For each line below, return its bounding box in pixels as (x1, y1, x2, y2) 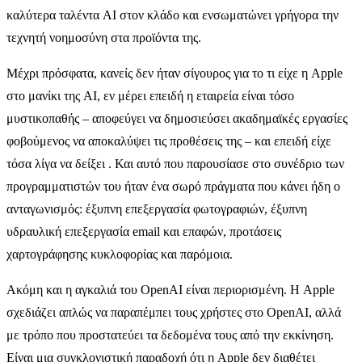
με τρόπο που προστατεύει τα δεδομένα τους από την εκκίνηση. (6, 327, 334, 342)
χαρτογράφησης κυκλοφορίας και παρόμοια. (6, 246, 233, 261)
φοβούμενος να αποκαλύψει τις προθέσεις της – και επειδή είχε (6, 133, 331, 148)
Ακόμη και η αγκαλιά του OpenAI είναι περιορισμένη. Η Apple (6, 282, 335, 297)
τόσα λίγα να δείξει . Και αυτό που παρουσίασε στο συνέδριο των (6, 156, 344, 170)
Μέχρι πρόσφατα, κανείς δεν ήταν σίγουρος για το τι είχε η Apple (6, 65, 343, 80)
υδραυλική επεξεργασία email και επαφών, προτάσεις (6, 224, 281, 238)
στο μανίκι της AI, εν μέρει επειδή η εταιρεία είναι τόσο (6, 88, 294, 103)
